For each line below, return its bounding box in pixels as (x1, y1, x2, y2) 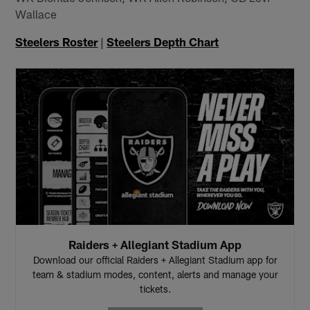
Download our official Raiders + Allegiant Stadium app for (33, 253, 277, 266)
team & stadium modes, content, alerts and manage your (32, 268, 278, 280)
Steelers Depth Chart (107, 34, 219, 48)
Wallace (15, 6, 57, 21)
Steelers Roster (15, 34, 98, 48)
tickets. (139, 282, 171, 295)
